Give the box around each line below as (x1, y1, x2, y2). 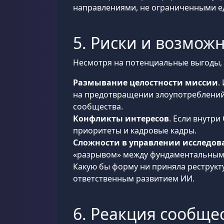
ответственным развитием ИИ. (73, 173, 194, 184)
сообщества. (73, 101, 123, 112)
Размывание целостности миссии (73, 77, 218, 88)
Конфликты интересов (73, 113, 169, 124)
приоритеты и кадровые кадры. (73, 125, 196, 136)
